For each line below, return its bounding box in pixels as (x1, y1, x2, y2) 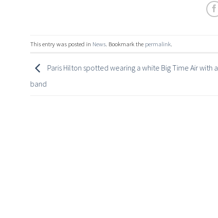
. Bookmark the (106, 39, 145, 48)
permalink (145, 39, 171, 48)
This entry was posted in (30, 39, 92, 48)
